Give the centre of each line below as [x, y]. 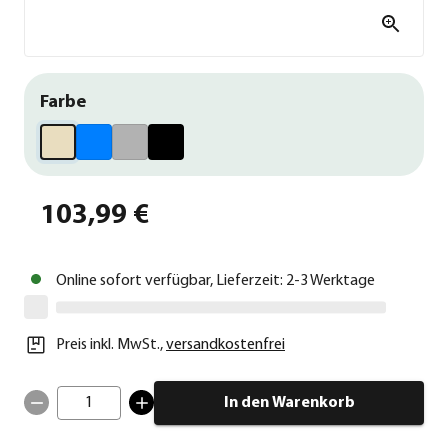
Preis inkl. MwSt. [108, 344]
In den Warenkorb [289, 402]
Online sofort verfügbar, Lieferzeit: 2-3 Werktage [215, 280]
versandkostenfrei [225, 344]
